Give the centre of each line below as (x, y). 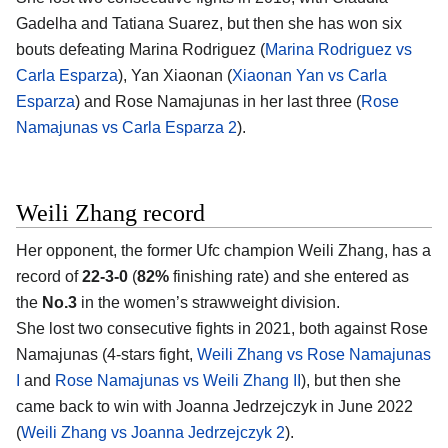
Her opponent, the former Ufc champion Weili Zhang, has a (223, 250)
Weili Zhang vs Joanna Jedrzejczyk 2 (153, 432)
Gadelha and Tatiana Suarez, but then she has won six (209, 24)
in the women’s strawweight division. (208, 302)
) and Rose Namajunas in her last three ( (218, 102)
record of (49, 276)
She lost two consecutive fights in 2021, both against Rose (222, 328)
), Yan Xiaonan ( (175, 76)
